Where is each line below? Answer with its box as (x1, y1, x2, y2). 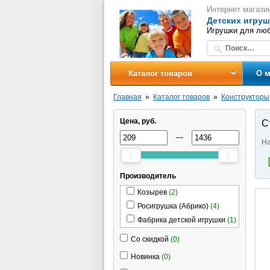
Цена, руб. (120, 117, 156, 125)
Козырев (137, 188, 167, 196)
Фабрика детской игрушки (137, 216, 225, 224)
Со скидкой (131, 235, 169, 243)
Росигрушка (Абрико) (137, 202, 209, 210)
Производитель (120, 172, 176, 180)
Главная (113, 93, 142, 101)
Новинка (131, 253, 160, 261)
